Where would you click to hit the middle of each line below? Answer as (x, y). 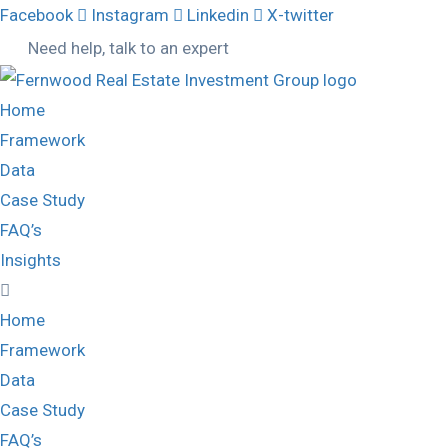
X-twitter (300, 15)
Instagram (130, 15)
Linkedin (218, 15)
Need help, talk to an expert (128, 48)
